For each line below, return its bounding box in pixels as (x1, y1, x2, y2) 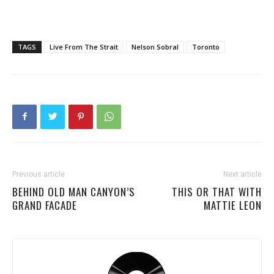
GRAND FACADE (12, 197, 77, 213)
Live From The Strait (50, 42, 118, 51)
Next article (223, 169, 262, 179)
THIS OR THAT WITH (172, 183, 262, 199)
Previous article (12, 169, 65, 179)
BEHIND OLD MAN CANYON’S (12, 183, 135, 199)
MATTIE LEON (204, 197, 262, 213)
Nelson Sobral (131, 42, 179, 51)
